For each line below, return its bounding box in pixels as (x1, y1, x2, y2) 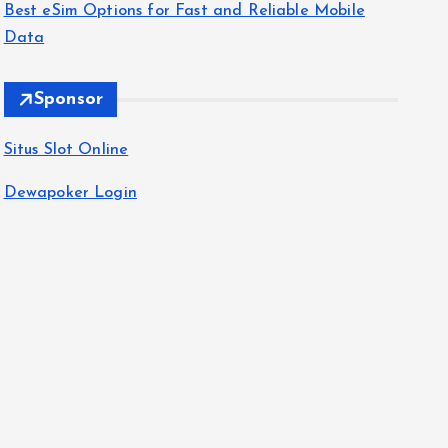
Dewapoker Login (3, 185, 137, 202)
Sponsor (33, 90, 104, 110)
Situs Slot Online (3, 142, 129, 159)
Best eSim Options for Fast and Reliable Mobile (3, 3, 365, 20)
